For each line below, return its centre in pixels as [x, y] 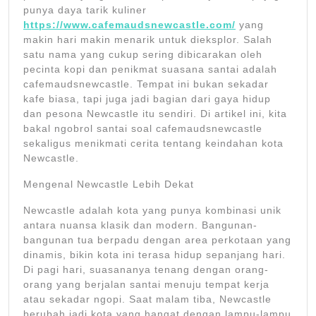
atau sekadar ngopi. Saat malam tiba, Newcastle [147, 299]
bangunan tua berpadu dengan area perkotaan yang [157, 240]
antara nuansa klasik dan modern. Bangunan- [140, 225]
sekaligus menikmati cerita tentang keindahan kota [153, 144]
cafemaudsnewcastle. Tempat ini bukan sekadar [146, 84]
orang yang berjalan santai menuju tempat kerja [146, 285]
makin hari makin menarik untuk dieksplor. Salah [148, 40]
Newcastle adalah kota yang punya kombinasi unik [152, 211]
